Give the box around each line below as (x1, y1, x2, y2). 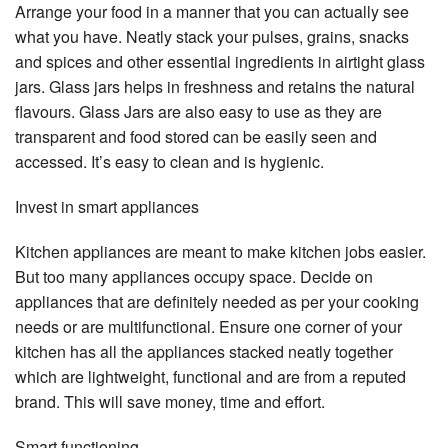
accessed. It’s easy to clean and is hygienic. (15, 149, 324, 173)
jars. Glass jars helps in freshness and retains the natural (15, 74, 415, 98)
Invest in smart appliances (15, 194, 199, 218)
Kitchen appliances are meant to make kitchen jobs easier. (15, 239, 426, 263)
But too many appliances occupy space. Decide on (15, 264, 373, 288)
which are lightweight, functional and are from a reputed (15, 364, 406, 388)
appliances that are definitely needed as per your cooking (15, 289, 419, 313)
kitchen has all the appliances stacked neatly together (15, 339, 393, 363)
